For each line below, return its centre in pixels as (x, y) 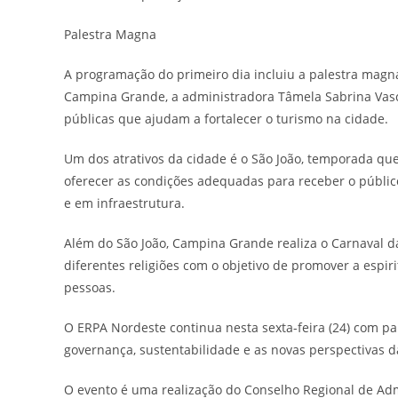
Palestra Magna (110, 34)
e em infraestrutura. (124, 203)
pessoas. (90, 287)
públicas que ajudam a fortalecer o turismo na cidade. (226, 118)
